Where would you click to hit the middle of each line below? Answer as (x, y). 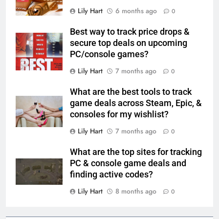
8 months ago (136, 191)
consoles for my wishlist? (119, 114)
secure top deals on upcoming (129, 43)
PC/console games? (109, 54)
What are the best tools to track (131, 92)
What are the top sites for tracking (136, 152)
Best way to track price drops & (130, 32)
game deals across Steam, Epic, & (136, 103)
